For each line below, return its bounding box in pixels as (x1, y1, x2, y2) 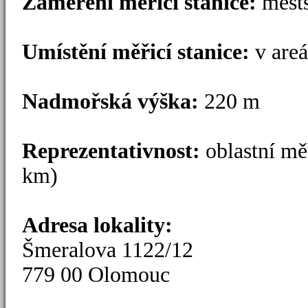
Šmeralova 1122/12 (22, 237, 193, 262)
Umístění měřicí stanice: (22, 39, 255, 64)
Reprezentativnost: (22, 138, 200, 163)
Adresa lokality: (22, 212, 178, 237)
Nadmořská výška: (22, 89, 199, 113)
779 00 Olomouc (22, 262, 170, 287)
